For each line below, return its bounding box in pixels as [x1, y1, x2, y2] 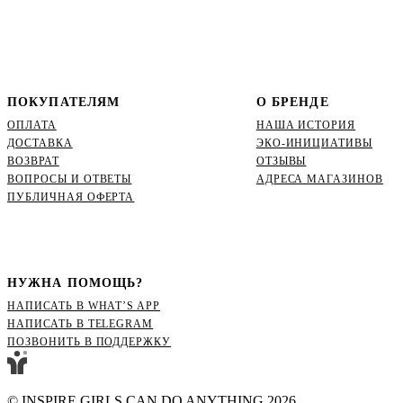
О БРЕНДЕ [255, 94, 329, 109]
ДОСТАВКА [7, 136, 73, 149]
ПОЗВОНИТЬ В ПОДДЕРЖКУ [7, 335, 172, 348]
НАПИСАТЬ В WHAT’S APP [7, 299, 161, 312]
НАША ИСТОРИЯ [255, 118, 356, 131]
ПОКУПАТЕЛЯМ [7, 94, 121, 109]
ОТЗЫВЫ [255, 154, 307, 167]
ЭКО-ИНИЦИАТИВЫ [255, 136, 373, 149]
